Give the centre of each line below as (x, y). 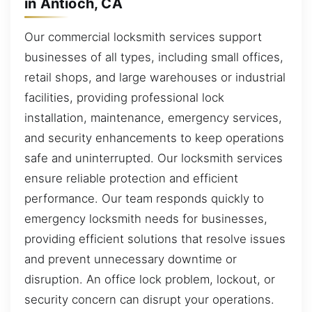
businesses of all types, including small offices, (154, 57)
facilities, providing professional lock (124, 97)
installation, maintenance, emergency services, (153, 117)
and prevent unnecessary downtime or (131, 259)
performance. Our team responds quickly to (144, 198)
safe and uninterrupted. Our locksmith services (154, 158)
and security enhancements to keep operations (154, 138)
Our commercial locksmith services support (143, 37)
